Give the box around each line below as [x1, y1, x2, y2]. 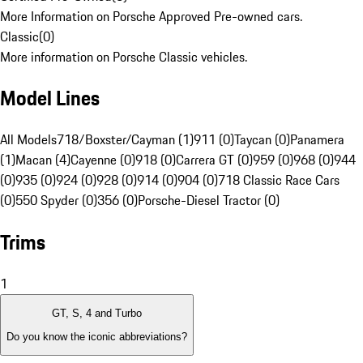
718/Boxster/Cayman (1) [57, 130, 194, 150]
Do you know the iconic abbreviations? [6, 330, 187, 343]
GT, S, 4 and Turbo [52, 307, 142, 320]
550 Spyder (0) [15, 190, 97, 211]
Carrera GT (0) [176, 150, 253, 170]
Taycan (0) [234, 130, 290, 150]
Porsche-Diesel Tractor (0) [138, 190, 280, 211]
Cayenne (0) [70, 150, 135, 170]
